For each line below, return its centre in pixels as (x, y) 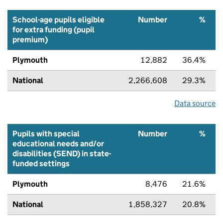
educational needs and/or (58, 143)
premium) (30, 39)
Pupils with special (46, 133)
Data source (195, 103)
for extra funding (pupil (54, 29)
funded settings (41, 163)
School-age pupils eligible (58, 19)
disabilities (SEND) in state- (62, 153)
